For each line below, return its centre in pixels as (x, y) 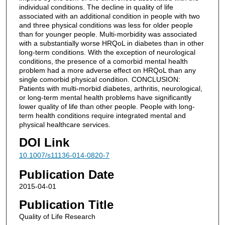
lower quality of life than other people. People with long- (107, 106)
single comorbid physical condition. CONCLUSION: (99, 79)
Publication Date (66, 174)
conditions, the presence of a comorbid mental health (103, 61)
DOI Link (44, 143)
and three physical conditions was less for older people (106, 25)
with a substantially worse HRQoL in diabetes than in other (111, 43)
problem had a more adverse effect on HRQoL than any (107, 70)
